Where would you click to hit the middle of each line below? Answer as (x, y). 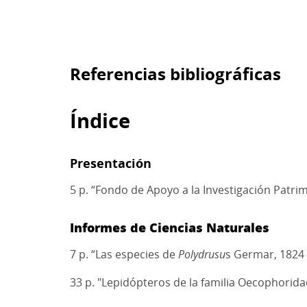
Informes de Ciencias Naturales (170, 228)
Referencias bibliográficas (175, 74)
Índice (100, 120)
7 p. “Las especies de (124, 254)
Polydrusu (202, 254)
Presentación (111, 163)
